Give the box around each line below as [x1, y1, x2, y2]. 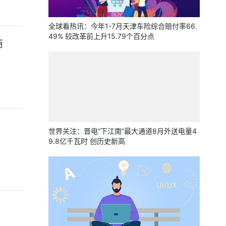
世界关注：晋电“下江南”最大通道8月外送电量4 [48, 127, 197, 135]
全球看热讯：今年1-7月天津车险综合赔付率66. [48, 22, 197, 30]
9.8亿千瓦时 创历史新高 [48, 137, 125, 145]
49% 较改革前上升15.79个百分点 [48, 32, 154, 40]
